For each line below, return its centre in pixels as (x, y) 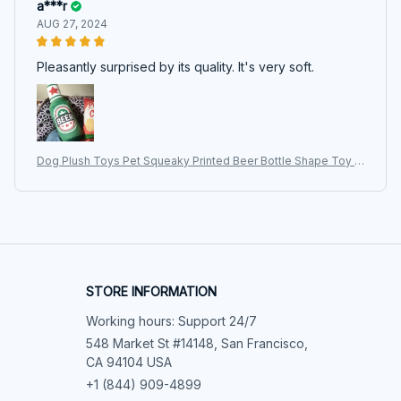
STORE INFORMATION (151, 292)
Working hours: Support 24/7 (171, 321)
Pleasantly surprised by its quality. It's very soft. (175, 67)
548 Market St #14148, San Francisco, (197, 344)
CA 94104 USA (129, 363)
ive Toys (60, 195)
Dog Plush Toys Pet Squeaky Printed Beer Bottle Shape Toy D (200, 161)
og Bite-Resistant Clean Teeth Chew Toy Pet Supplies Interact (200, 178)
